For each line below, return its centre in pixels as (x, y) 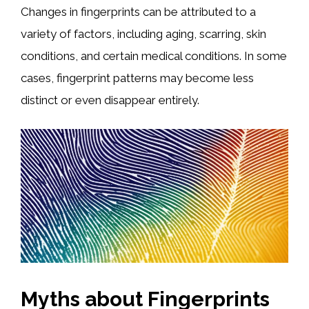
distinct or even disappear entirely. (110, 100)
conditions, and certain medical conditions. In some (154, 56)
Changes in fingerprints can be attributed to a (138, 12)
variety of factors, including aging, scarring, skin (143, 34)
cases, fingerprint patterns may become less (137, 78)
